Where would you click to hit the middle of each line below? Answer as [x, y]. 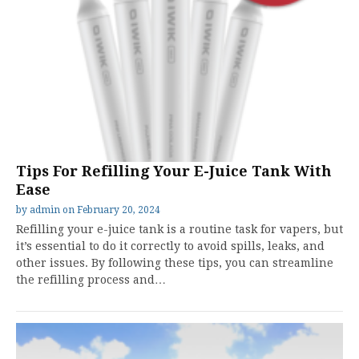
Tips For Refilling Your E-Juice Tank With [174, 171]
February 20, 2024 [119, 210]
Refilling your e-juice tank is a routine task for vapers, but [179, 229]
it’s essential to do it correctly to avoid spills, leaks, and [170, 246]
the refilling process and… [91, 280]
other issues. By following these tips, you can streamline [175, 263]
